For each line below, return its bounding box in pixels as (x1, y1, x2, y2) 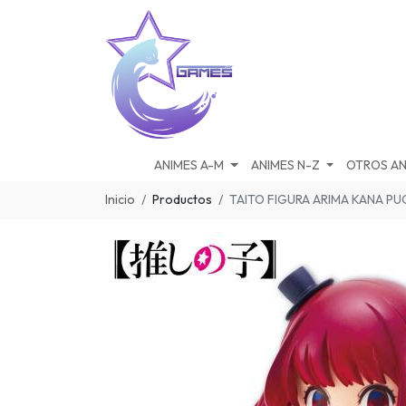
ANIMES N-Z (250, 156, 320, 173)
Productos (152, 191, 212, 208)
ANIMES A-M (154, 156, 225, 173)
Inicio (105, 191, 135, 208)
